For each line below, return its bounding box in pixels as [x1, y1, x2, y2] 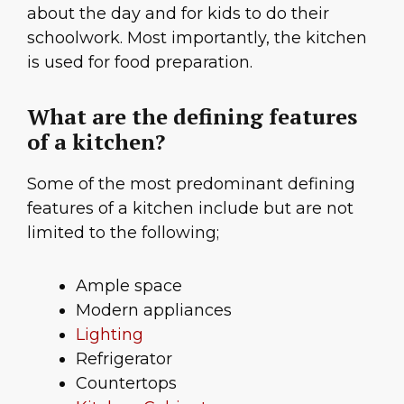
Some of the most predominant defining [27, 173, 355, 194]
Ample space [76, 276, 182, 297]
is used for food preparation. [27, 51, 252, 72]
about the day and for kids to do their [27, 3, 329, 23]
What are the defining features [27, 101, 357, 131]
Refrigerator [76, 349, 172, 370]
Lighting [76, 325, 143, 345]
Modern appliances [76, 300, 232, 321]
